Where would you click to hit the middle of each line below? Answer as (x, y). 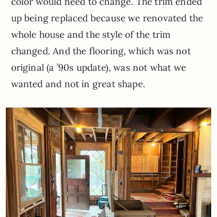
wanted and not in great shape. (78, 84)
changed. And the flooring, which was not (101, 51)
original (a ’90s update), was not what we (98, 67)
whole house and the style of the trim (91, 34)
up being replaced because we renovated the (107, 18)
